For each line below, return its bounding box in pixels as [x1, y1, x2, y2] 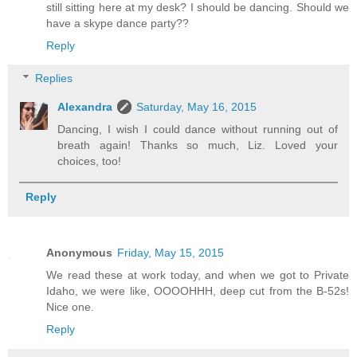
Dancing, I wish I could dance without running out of [57, 123, 338, 136]
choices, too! [57, 155, 122, 168]
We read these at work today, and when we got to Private [46, 269, 349, 282]
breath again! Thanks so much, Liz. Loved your [57, 139, 338, 152]
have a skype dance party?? [46, 16, 189, 29]
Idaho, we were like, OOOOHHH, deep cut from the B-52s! [46, 284, 349, 298]
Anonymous [46, 246, 112, 260]
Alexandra [57, 100, 113, 114]
